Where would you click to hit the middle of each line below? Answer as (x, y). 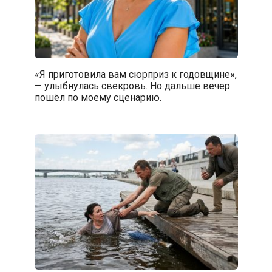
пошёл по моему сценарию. (98, 97)
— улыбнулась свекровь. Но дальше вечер (132, 86)
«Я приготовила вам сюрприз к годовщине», (135, 74)
